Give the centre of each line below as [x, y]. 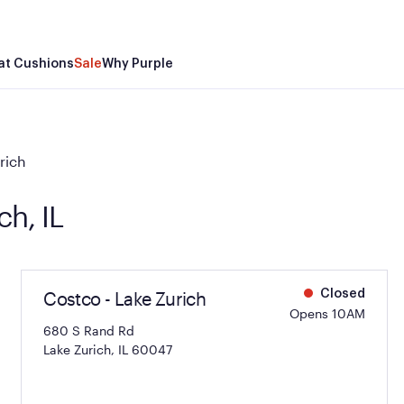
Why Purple [137, 64]
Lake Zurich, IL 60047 [108, 349]
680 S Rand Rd [89, 331]
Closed [341, 294]
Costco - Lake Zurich [125, 298]
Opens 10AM [327, 313]
